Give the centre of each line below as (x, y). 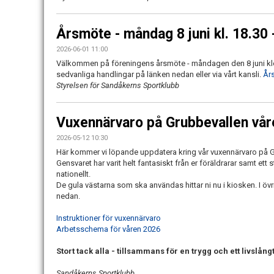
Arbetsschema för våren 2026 (108, 229)
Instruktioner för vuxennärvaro (109, 218)
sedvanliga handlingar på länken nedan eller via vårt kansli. (160, 75)
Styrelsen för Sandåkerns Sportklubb (118, 86)
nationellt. (73, 174)
